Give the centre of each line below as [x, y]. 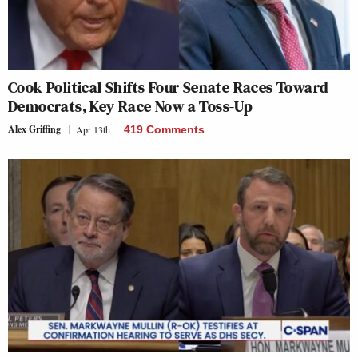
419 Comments [164, 129]
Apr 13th [93, 129]
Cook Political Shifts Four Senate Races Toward [168, 87]
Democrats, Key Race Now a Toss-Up [131, 106]
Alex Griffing [34, 129]
